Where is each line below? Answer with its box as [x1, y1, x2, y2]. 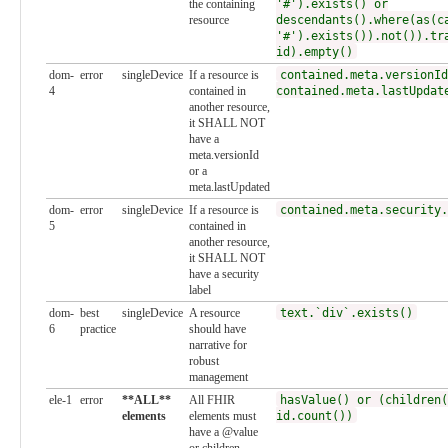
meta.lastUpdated [188, 179, 270, 194]
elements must [188, 408, 256, 423]
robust [188, 353, 219, 368]
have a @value [188, 424, 258, 439]
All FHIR [188, 392, 235, 407]
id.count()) [275, 408, 353, 423]
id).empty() [275, 44, 353, 59]
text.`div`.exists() [279, 305, 413, 320]
